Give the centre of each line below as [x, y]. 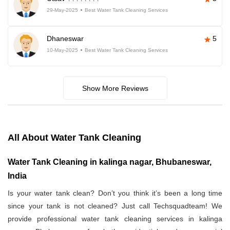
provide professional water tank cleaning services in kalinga [115, 219]
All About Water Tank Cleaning [74, 138]
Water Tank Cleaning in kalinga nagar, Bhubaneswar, [110, 162]
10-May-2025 [62, 50]
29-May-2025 [62, 10]
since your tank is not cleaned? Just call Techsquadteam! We [115, 206]
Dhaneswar [65, 39]
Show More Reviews [115, 89]
